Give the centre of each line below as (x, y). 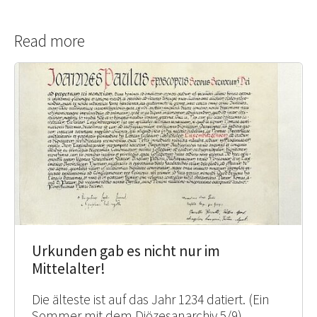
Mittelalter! (69, 268)
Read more (50, 41)
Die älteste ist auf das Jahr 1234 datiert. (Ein (151, 299)
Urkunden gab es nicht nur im (126, 250)
